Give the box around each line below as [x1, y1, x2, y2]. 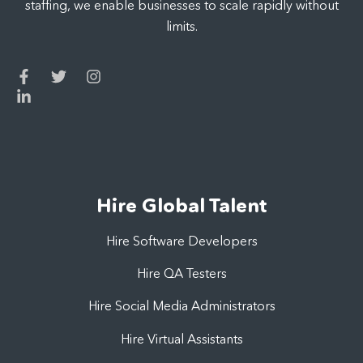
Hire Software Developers [105, 232, 258, 249]
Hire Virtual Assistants [120, 330, 243, 347]
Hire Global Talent [96, 193, 267, 217]
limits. [165, 17, 198, 34]
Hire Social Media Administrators [88, 297, 275, 314]
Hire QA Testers [136, 265, 227, 282]
